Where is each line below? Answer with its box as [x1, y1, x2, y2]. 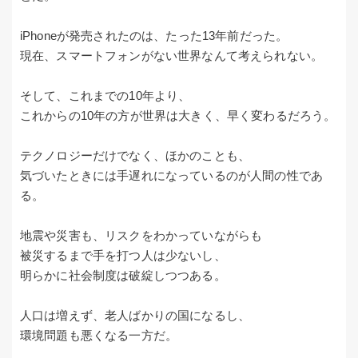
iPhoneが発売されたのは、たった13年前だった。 [20, 29, 288, 43]
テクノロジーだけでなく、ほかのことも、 [20, 149, 251, 163]
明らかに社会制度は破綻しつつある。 [20, 268, 226, 283]
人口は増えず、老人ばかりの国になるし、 [20, 308, 251, 323]
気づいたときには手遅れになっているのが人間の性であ [20, 169, 324, 183]
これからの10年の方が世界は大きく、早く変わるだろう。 [20, 109, 336, 123]
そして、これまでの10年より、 [20, 89, 191, 103]
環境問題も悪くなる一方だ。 [20, 328, 178, 343]
